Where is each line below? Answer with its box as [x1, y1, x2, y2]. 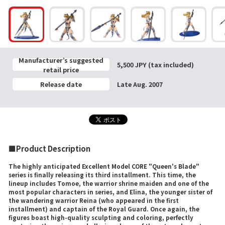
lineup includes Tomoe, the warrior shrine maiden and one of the [9, 178, 209, 187]
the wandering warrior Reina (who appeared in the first [9, 195, 179, 204]
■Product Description [9, 143, 91, 154]
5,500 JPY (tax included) [117, 60, 194, 69]
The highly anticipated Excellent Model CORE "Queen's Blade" [9, 161, 200, 170]
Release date [40, 79, 82, 89]
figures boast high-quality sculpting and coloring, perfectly [9, 212, 194, 221]
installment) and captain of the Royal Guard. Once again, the [9, 204, 200, 213]
